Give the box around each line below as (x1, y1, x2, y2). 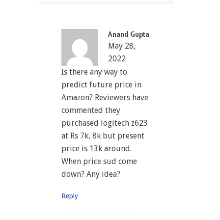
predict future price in (61, 80, 142, 90)
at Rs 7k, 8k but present (61, 131, 145, 141)
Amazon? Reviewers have (61, 93, 149, 103)
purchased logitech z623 (61, 118, 148, 128)
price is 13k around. (61, 144, 132, 154)
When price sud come (61, 157, 137, 166)
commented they (61, 106, 121, 115)
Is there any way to (61, 67, 128, 77)
